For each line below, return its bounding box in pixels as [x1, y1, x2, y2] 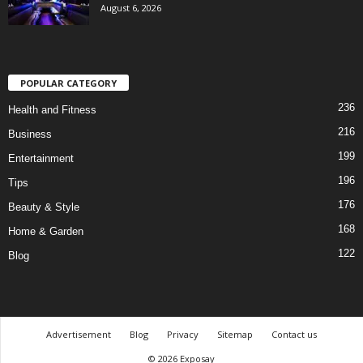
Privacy [167, 328, 199, 341]
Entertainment [8, 152, 74, 165]
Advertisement [46, 328, 111, 341]
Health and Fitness [8, 104, 96, 117]
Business [8, 128, 52, 141]
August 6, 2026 [100, 2, 161, 15]
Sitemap [217, 328, 253, 341]
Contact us [271, 328, 317, 341]
